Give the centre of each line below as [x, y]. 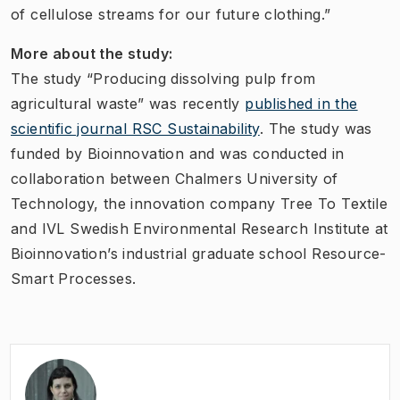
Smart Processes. [74, 278]
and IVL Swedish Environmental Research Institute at [200, 228]
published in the [301, 103]
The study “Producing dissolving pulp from [163, 78]
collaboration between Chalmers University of [175, 178]
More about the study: [94, 53]
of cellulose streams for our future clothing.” [171, 14]
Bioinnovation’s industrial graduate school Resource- [199, 253]
